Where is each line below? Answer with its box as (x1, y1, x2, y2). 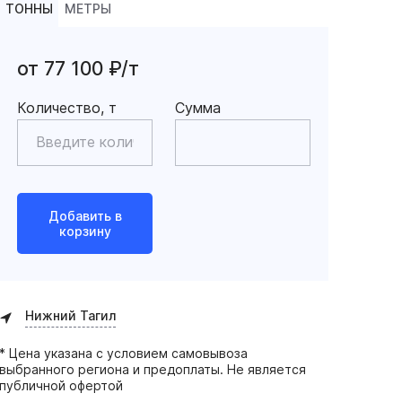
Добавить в (48, 208, 122, 223)
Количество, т (17, 99, 118, 117)
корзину (58, 223, 111, 239)
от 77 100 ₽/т (17, 57, 140, 80)
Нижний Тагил (25, 308, 117, 323)
